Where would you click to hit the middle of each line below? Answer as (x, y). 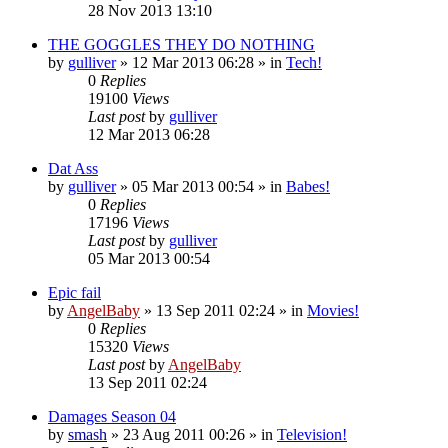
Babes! (308, 186)
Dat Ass (73, 168)
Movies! (333, 310)
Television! (312, 434)
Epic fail (74, 292)
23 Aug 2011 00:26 (184, 434)
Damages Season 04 (112, 416)
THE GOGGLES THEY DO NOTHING (181, 44)
